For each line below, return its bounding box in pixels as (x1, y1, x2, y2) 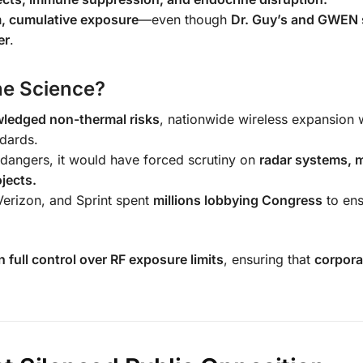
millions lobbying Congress (153, 192, 322, 209)
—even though (139, 11, 231, 28)
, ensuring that (224, 250, 314, 267)
